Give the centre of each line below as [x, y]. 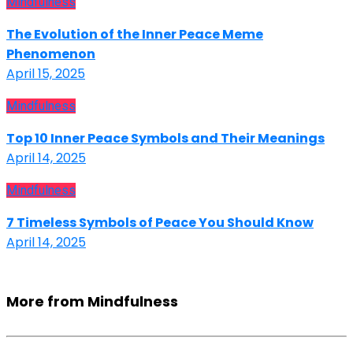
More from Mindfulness [92, 302]
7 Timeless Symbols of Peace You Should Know [160, 223]
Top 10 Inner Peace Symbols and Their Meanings [165, 139]
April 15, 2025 [46, 74]
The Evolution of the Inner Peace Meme [135, 35]
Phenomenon [51, 54]
